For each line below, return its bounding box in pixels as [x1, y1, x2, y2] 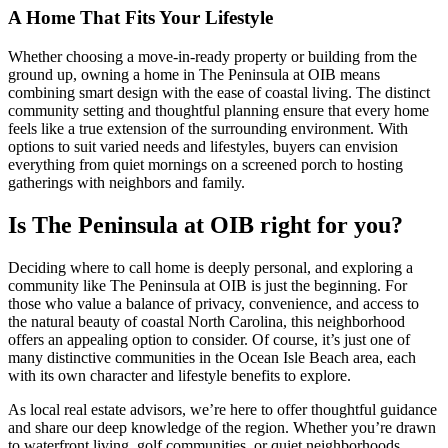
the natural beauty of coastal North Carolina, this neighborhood [8, 312, 405, 330]
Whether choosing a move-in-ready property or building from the [8, 48, 417, 66]
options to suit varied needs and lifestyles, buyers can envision [8, 138, 398, 156]
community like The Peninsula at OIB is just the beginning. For [8, 276, 407, 294]
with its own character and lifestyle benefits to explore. [8, 366, 351, 384]
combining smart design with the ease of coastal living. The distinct [8, 84, 430, 102]
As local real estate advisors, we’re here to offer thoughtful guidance [8, 400, 437, 418]
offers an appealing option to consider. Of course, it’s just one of [8, 330, 410, 348]
